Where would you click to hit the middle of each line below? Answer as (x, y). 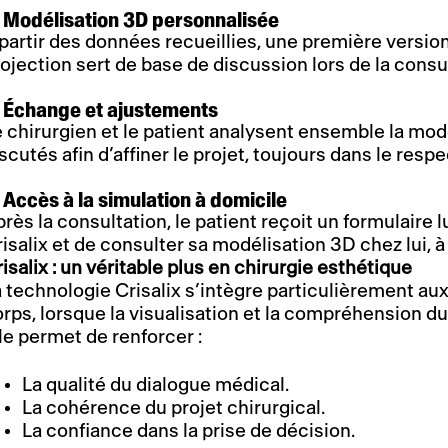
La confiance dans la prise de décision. (189, 431)
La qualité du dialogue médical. (156, 385)
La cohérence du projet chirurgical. (174, 408)
